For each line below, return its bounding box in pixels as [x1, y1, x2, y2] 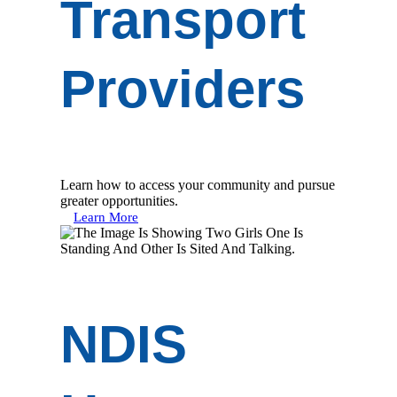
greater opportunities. [60, 192, 178, 208]
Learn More [74, 209, 138, 224]
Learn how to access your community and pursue [60, 176, 335, 192]
